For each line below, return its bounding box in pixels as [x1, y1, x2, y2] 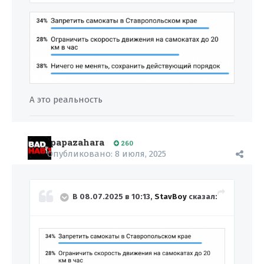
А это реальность [29, 94, 103, 105]
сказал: [187, 192, 217, 202]
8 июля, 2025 [115, 148, 166, 159]
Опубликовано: [47, 148, 115, 159]
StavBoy [154, 192, 187, 202]
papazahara [50, 136, 104, 148]
